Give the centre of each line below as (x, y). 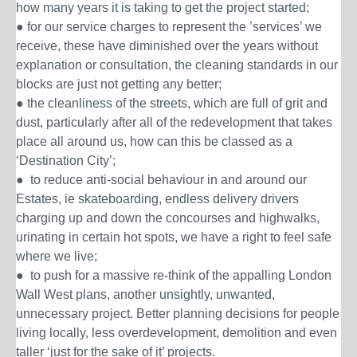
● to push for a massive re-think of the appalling (152, 275)
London (310, 275)
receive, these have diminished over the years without (167, 46)
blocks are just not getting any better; (119, 84)
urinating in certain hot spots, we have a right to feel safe (174, 237)
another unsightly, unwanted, (194, 294)
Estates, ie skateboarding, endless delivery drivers (157, 199)
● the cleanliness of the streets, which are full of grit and (172, 103)
